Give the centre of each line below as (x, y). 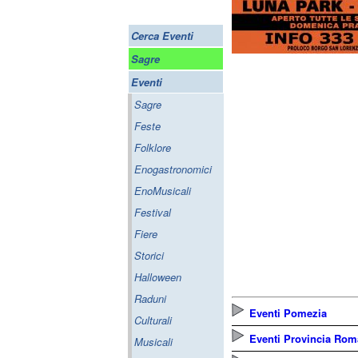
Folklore (153, 147)
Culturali (153, 320)
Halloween (158, 277)
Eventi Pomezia (288, 313)
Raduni (150, 298)
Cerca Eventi (162, 36)
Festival (153, 212)
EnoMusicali (163, 191)
